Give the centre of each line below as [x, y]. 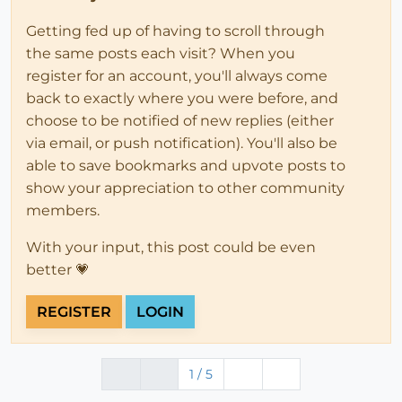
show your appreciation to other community [185, 188]
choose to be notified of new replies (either [180, 120]
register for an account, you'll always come [177, 75]
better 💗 [58, 269]
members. [63, 210]
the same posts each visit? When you [161, 53]
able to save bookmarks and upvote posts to [186, 165]
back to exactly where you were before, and [182, 98]
